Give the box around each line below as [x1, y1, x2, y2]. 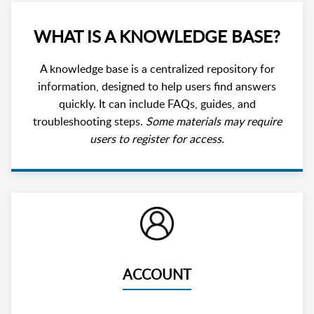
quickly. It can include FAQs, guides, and [58, 96, 256, 112]
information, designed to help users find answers [38, 78, 276, 95]
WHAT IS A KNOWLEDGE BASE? [34, 25, 280, 48]
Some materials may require [145, 114, 282, 130]
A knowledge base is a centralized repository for [39, 61, 275, 77]
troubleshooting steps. [32, 114, 146, 130]
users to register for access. [90, 131, 224, 147]
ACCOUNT [123, 264, 191, 285]
